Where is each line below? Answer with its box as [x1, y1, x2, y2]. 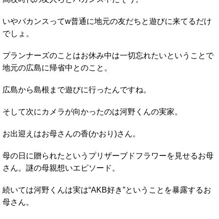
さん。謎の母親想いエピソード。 [2, 163, 120, 172]
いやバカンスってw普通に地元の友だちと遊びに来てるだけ [2, 17, 212, 25]
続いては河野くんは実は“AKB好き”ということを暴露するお [2, 185, 211, 194]
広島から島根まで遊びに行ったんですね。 [2, 85, 151, 94]
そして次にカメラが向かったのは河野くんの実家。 [2, 107, 182, 116]
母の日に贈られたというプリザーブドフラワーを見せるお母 [2, 151, 214, 160]
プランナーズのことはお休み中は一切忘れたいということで [2, 51, 214, 60]
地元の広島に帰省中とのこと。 [2, 63, 112, 72]
